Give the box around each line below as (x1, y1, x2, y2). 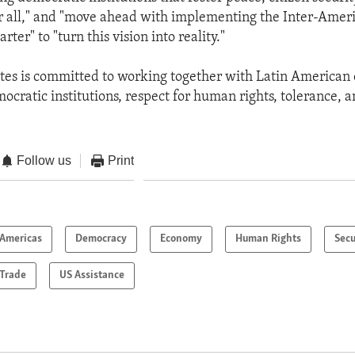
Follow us (17, 153, 72, 167)
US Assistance (59, 269, 125, 282)
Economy (160, 233, 203, 246)
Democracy (75, 233, 128, 246)
